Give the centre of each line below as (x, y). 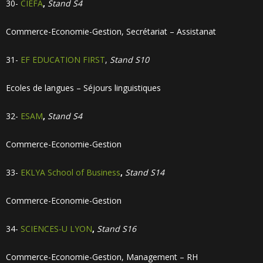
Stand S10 (129, 60)
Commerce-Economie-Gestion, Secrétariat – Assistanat (111, 31)
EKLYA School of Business (70, 172)
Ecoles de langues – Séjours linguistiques (83, 88)
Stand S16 (117, 229)
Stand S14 (145, 172)
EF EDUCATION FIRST (63, 60)
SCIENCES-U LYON (56, 229)
